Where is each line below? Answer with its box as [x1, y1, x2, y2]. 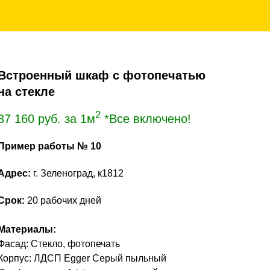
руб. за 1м [38, 112, 95, 125]
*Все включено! [101, 112, 191, 125]
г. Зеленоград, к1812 [31, 168, 124, 178]
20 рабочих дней [25, 195, 101, 206]
